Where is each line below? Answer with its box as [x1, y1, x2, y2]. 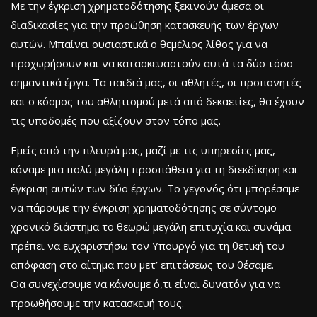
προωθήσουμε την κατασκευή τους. [11, 295, 184, 310]
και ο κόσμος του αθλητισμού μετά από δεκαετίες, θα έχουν [11, 93, 304, 108]
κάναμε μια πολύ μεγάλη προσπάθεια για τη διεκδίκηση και [11, 161, 298, 176]
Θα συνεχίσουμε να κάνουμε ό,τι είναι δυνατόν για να [11, 276, 280, 291]
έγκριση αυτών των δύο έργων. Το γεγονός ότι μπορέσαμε [11, 180, 299, 195]
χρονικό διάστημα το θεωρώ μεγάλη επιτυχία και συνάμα [11, 219, 291, 234]
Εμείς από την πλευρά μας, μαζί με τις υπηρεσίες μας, [11, 142, 275, 157]
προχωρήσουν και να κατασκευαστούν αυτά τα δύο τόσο [11, 55, 293, 70]
